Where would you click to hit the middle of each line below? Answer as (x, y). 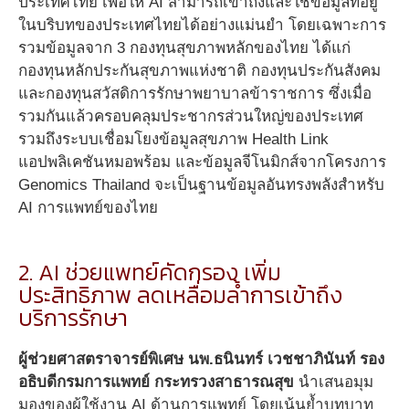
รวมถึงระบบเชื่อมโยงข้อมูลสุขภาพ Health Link (173, 140)
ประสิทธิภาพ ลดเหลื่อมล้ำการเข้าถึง (180, 294)
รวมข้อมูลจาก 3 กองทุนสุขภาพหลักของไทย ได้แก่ (184, 48)
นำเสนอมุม (334, 382)
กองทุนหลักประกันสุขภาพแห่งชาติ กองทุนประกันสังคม (199, 71)
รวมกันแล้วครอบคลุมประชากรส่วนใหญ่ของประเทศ (191, 117)
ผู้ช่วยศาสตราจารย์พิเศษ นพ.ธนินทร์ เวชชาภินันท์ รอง (201, 359)
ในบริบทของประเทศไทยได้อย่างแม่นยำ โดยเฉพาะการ (202, 26)
